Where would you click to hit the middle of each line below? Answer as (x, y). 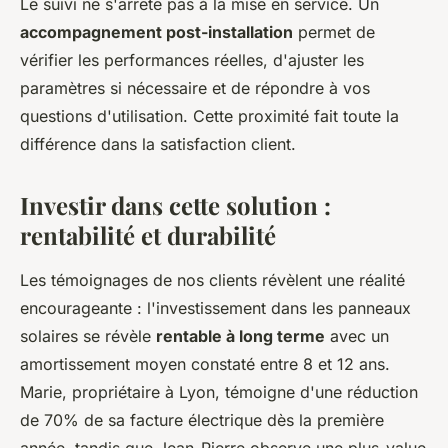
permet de (334, 31)
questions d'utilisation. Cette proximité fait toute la (209, 115)
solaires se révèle (88, 335)
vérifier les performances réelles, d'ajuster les (192, 59)
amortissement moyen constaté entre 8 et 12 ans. (205, 363)
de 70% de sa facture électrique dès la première (202, 419)
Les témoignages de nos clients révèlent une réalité (212, 279)
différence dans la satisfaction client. (158, 143)
